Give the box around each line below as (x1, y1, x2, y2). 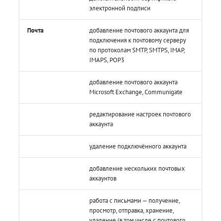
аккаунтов (89, 174, 117, 183)
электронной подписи (89, 3, 151, 12)
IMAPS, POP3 (89, 55, 125, 64)
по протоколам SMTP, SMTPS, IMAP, (89, 45, 185, 54)
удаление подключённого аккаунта (89, 142, 187, 150)
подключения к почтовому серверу (89, 36, 186, 44)
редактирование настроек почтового (89, 110, 191, 118)
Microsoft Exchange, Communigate (89, 87, 183, 96)
